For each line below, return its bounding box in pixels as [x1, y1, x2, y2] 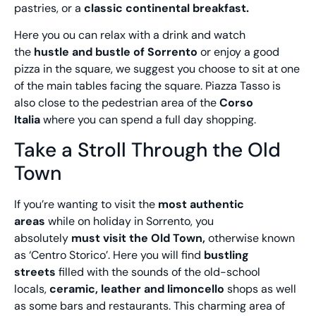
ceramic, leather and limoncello [49, 281, 224, 297]
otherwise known [205, 231, 295, 246]
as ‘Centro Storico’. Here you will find [14, 248, 204, 263]
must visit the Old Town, [71, 231, 205, 246]
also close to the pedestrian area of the [14, 95, 219, 110]
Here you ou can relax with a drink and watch [14, 27, 245, 42]
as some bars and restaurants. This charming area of [14, 298, 285, 314]
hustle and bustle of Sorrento [34, 44, 197, 59]
